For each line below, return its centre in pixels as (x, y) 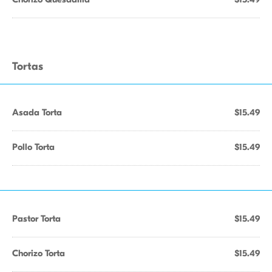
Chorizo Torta (39, 253)
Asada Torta (37, 112)
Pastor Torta (36, 219)
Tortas (28, 66)
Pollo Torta (33, 147)
